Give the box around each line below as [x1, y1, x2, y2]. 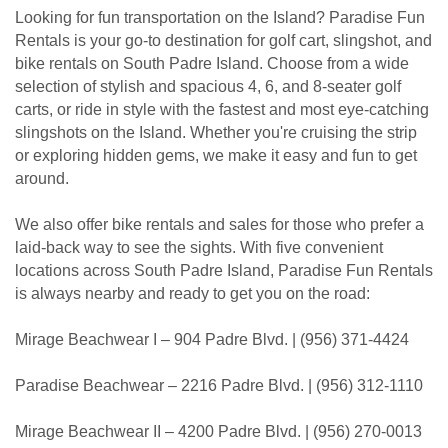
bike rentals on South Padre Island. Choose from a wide [15, 55, 409, 73]
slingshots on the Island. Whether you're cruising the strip [15, 124, 417, 142]
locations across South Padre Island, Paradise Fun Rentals [15, 262, 433, 280]
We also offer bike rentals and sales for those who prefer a [15, 216, 424, 234]
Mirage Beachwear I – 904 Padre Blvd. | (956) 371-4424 [15, 331, 409, 349]
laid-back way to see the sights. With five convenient [15, 239, 383, 257]
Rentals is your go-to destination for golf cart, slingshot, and [15, 32, 432, 50]
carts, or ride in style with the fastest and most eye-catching [15, 101, 429, 119]
